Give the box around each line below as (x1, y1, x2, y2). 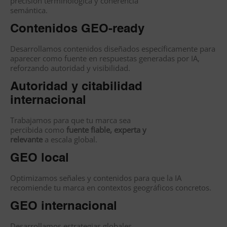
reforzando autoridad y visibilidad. (10, 63, 130, 73)
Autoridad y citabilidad (10, 81, 142, 94)
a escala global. (43, 134, 97, 145)
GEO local (10, 153, 69, 165)
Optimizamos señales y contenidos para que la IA (10, 173, 181, 183)
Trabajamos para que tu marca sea (10, 115, 131, 126)
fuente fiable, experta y (66, 125, 146, 135)
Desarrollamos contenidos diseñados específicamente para (10, 44, 215, 54)
